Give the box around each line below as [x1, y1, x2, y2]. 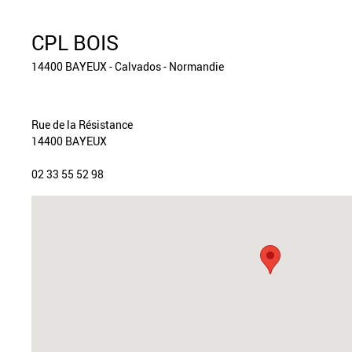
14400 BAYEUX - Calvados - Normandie [31, 59, 224, 74]
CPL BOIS [31, 28, 119, 57]
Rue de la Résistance [31, 116, 133, 132]
